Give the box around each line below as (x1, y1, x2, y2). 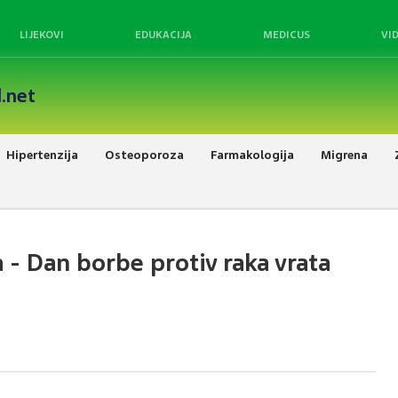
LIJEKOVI (20, 28, 64, 41)
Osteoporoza (105, 147, 184, 163)
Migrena (321, 147, 368, 163)
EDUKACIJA (135, 28, 192, 41)
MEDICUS (263, 28, 310, 41)
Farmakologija (211, 147, 294, 163)
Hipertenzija (6, 147, 78, 163)
